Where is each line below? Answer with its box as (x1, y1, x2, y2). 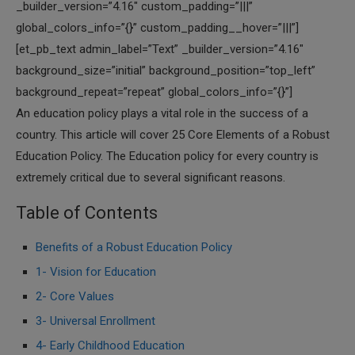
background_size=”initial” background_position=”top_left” (16, 63, 315, 78)
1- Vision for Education (36, 265, 156, 279)
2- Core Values (36, 289, 114, 303)
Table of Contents (16, 203, 158, 223)
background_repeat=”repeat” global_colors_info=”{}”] (16, 85, 292, 99)
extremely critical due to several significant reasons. (16, 170, 285, 185)
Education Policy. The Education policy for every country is (16, 149, 319, 163)
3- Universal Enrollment (36, 314, 155, 328)
